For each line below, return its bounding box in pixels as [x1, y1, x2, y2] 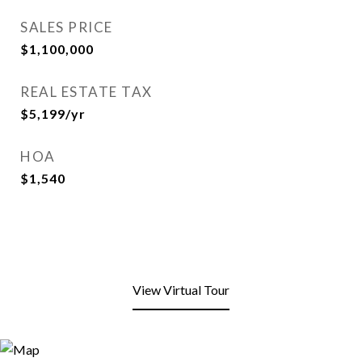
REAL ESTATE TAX [20, 83, 153, 100]
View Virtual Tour [133, 282, 229, 297]
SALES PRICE [20, 19, 113, 36]
